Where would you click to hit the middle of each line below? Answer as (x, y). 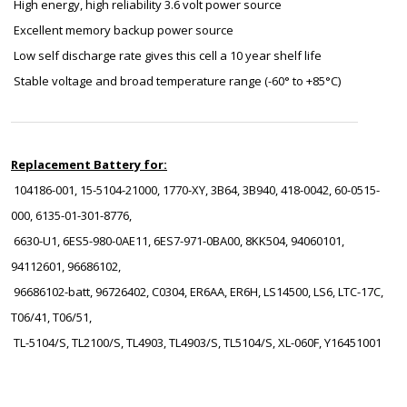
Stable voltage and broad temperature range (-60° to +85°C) (176, 81)
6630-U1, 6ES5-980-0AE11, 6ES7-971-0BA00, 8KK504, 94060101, (178, 241)
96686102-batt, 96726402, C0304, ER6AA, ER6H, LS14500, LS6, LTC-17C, (197, 292)
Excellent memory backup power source (122, 30)
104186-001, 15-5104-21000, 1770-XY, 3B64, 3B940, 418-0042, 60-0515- (195, 190)
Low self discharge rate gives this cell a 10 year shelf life (166, 55)
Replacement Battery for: (89, 164)
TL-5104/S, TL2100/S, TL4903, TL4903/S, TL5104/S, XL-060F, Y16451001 (196, 342)
